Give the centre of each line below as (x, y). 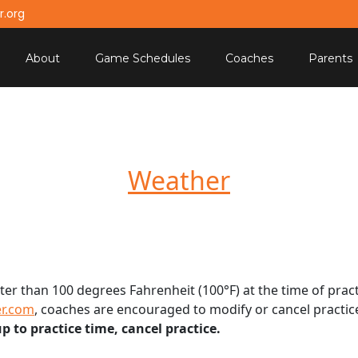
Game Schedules (143, 59)
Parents (330, 59)
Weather (179, 181)
